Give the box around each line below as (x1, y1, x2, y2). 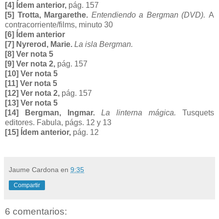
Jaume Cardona (9, 166, 59, 174)
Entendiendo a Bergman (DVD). (91, 11, 209, 20)
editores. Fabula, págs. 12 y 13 (5, 118, 111, 127)
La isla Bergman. (74, 40, 133, 49)
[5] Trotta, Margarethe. (5, 11, 88, 20)
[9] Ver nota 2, (5, 60, 57, 68)
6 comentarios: (5, 206, 67, 217)
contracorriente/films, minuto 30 (5, 21, 113, 29)
